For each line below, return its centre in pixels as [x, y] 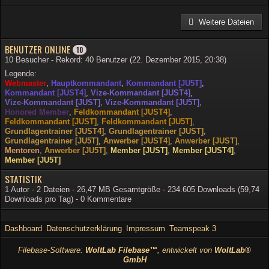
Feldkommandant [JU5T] [147, 122]
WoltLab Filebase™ [121, 250]
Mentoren [22, 151]
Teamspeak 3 [193, 228]
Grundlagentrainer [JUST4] [54, 131]
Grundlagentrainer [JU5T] [52, 141]
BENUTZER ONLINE [38, 49]
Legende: [21, 74]
